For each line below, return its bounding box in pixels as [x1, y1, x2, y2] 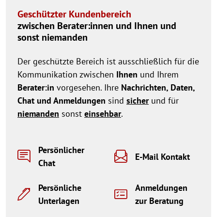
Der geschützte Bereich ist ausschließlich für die [17, 56, 199, 67]
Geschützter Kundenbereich [17, 8, 131, 21]
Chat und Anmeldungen [17, 95, 106, 107]
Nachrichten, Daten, [121, 82, 195, 93]
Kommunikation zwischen [17, 69, 116, 80]
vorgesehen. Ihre [54, 82, 121, 93]
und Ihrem [138, 69, 179, 80]
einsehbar [84, 108, 121, 120]
